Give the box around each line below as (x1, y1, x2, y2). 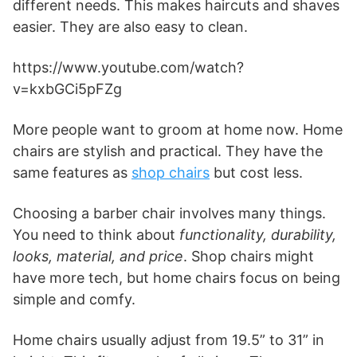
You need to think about (13, 226, 179, 243)
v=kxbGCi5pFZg (13, 80, 122, 97)
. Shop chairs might (183, 247, 314, 265)
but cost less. (210, 163, 303, 181)
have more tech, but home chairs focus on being (13, 269, 340, 286)
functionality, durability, (179, 226, 336, 243)
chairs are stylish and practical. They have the (13, 142, 323, 159)
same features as (13, 163, 131, 181)
